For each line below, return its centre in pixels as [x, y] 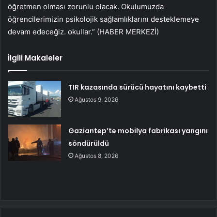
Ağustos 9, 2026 [97, 99]
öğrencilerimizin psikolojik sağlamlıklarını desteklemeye [103, 19]
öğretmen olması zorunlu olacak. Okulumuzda [86, 6]
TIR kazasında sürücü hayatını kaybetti [138, 87]
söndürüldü [89, 143]
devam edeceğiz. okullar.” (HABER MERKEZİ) [83, 31]
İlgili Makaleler [35, 58]
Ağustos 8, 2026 [97, 155]
